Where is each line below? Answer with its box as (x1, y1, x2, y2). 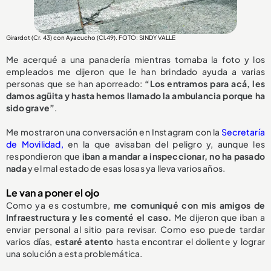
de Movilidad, (6, 138, 64, 149)
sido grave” (6, 102, 55, 113)
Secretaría (220, 126, 265, 137)
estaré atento (54, 235, 117, 247)
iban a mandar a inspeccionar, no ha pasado (80, 150, 265, 162)
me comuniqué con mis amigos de (114, 199, 265, 211)
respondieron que (6, 150, 80, 162)
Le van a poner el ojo (6, 186, 99, 199)
